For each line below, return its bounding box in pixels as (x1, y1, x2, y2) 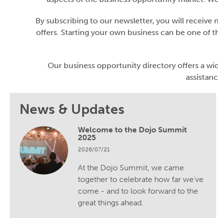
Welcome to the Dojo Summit (78, 125, 187, 134)
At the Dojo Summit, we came (78, 163, 184, 172)
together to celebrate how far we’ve (78, 174, 203, 184)
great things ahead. (78, 198, 144, 207)
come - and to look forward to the (78, 186, 198, 196)
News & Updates (19, 101, 125, 117)
